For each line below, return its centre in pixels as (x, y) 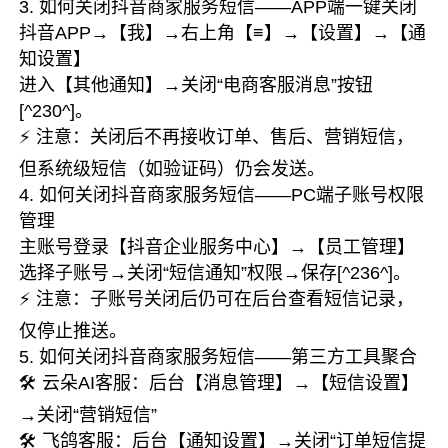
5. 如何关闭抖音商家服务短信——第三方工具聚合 (218, 357)
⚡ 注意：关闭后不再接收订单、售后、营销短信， (217, 137)
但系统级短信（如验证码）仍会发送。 (172, 169)
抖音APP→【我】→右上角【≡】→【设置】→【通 (223, 33)
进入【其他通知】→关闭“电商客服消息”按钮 (196, 85)
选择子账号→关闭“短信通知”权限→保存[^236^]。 (215, 273)
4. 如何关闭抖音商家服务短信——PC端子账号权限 (222, 195)
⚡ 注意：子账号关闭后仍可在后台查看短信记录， (217, 299)
